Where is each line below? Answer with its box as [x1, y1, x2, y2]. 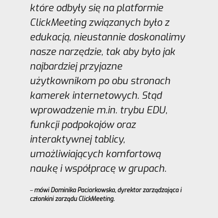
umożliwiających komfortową [29, 147, 161, 161]
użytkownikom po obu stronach [29, 74, 170, 88]
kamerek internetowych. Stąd [29, 89, 162, 103]
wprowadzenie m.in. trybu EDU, [29, 104, 167, 117]
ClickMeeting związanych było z [29, 16, 169, 30]
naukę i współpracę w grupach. [29, 162, 166, 176]
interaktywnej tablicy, [29, 133, 125, 146]
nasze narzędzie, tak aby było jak [29, 45, 175, 59]
